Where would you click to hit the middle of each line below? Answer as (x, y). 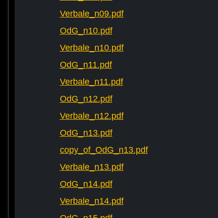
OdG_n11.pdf (86, 65)
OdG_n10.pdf (86, 31)
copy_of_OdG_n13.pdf (104, 150)
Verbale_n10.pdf (91, 48)
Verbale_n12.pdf (91, 116)
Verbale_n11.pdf (91, 82)
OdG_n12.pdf (86, 99)
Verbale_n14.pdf (91, 201)
